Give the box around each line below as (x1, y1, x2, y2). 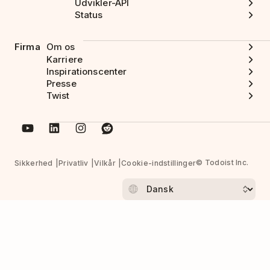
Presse (46, 78, 77, 90)
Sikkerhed (14, 158, 53, 168)
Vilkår (94, 158, 116, 168)
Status (74, 9, 103, 21)
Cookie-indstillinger (121, 158, 196, 168)
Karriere (46, 53, 83, 65)
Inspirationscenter (46, 65, 127, 77)
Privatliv (58, 158, 89, 168)
